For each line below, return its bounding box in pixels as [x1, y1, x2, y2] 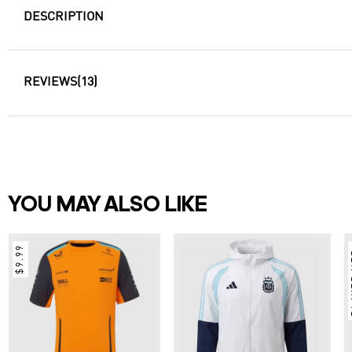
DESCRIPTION [24, 11, 104, 24]
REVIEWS [24, 76, 77, 90]
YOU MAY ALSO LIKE [8, 195, 207, 218]
